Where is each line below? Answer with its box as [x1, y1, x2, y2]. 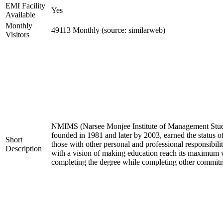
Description [5, 144, 42, 153]
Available [5, 10, 35, 19]
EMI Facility [5, 1, 45, 10]
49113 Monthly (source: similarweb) [51, 26, 165, 34]
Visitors [5, 30, 29, 39]
